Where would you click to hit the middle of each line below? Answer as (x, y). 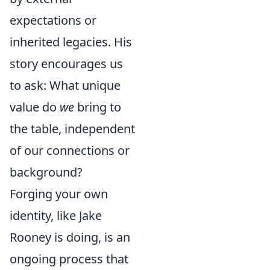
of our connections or (70, 150)
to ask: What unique (65, 85)
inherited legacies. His (71, 42)
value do (35, 107)
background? (46, 172)
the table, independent (72, 129)
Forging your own (59, 194)
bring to (98, 107)
